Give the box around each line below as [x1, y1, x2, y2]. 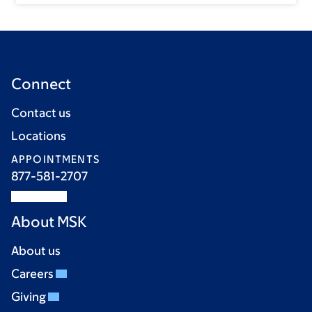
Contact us [11, 105, 71, 120]
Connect [11, 75, 71, 93]
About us [11, 243, 61, 258]
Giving [11, 289, 48, 304]
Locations [11, 128, 66, 143]
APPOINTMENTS [11, 153, 100, 165]
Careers [11, 266, 56, 281]
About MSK [11, 212, 87, 231]
